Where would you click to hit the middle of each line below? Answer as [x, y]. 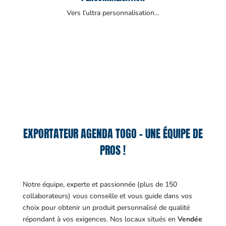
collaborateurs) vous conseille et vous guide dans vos [107, 196]
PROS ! [113, 150]
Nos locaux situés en [144, 219]
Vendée [190, 219]
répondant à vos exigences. [66, 219]
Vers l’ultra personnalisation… [113, 13]
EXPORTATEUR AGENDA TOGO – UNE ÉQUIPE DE [113, 134]
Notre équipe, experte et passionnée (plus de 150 [100, 185]
